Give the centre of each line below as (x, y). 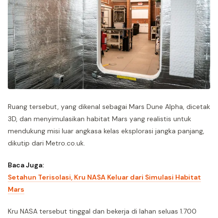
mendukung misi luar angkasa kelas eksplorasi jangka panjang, (106, 131)
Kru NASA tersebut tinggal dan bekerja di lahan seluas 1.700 (102, 211)
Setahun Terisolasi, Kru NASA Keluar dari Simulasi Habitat (104, 177)
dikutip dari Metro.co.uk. (46, 143)
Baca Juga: (26, 165)
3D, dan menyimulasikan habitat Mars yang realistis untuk (100, 119)
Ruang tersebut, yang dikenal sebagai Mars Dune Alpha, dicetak (109, 107)
